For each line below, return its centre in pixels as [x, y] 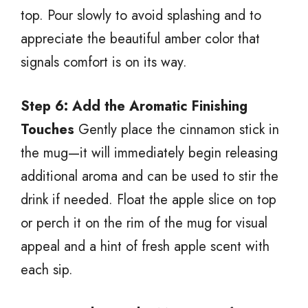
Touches [47, 129]
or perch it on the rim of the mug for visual [144, 223]
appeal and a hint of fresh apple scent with [145, 246]
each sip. [47, 269]
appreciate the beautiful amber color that [140, 38]
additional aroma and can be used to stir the [150, 176]
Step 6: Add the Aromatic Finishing [134, 106]
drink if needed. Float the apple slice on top [148, 199]
